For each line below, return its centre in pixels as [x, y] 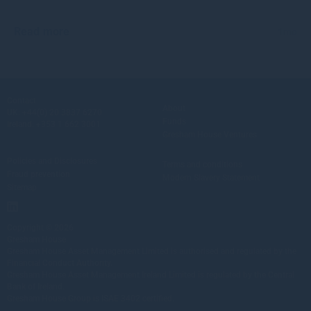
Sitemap [22, 187]
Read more [42, 32]
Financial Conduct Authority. [60, 263]
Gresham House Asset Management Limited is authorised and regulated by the [152, 251]
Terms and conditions [202, 165]
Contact [22, 101]
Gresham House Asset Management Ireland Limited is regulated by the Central [151, 275]
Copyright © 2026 [40, 228]
